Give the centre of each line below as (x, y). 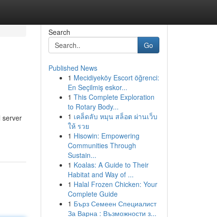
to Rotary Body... (93, 107)
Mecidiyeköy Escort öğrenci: (116, 77)
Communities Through (102, 145)
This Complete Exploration (114, 97)
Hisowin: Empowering (106, 136)
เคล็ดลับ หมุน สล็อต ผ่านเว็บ (115, 116)
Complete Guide (93, 194)
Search (59, 32)
